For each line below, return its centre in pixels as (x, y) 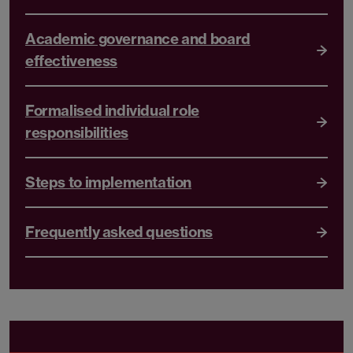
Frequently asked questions (119, 232)
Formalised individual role (112, 110)
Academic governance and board (138, 39)
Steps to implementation (109, 182)
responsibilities (77, 132)
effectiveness (71, 61)
